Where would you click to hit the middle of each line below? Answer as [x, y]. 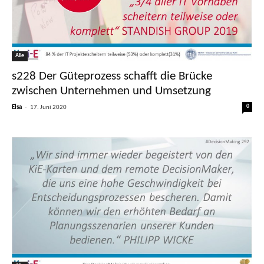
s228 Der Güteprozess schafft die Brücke [112, 76]
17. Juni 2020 [48, 107]
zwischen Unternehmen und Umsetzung [111, 91]
